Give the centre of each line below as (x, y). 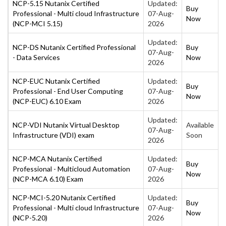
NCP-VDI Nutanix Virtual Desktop (66, 125)
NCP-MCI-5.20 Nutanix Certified (64, 197)
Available (200, 125)
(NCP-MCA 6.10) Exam (48, 179)
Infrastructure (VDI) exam (53, 135)
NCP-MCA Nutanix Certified (57, 158)
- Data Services (36, 57)
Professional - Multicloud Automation (71, 168)
